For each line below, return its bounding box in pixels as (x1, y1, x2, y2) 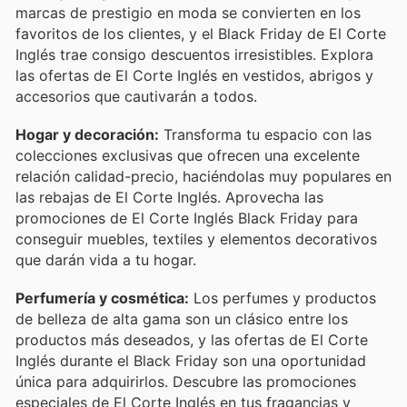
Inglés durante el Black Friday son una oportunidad (15, 352, 366, 370)
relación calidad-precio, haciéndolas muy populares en (15, 166, 392, 185)
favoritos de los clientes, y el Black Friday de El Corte (15, 24, 386, 43)
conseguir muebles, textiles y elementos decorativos (15, 229, 377, 248)
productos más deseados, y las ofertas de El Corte (15, 331, 368, 349)
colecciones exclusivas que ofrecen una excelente (15, 145, 360, 164)
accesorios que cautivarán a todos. (15, 86, 257, 105)
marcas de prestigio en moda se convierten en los (15, 3, 361, 22)
